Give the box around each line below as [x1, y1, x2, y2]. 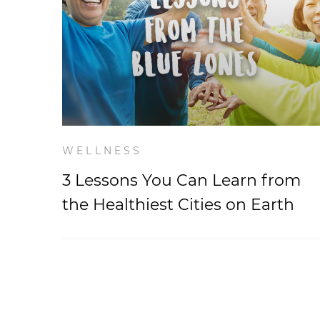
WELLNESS [62, 144, 143, 157]
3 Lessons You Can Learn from [62, 171, 301, 190]
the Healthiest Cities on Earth [62, 195, 294, 214]
